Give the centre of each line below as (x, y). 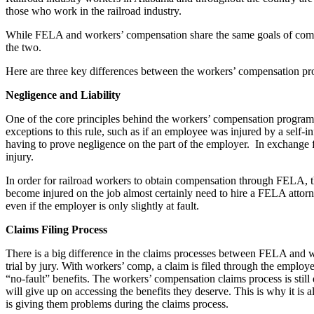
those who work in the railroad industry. (94, 11)
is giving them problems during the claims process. (117, 303)
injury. (20, 156)
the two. (23, 47)
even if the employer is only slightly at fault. (102, 205)
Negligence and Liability (63, 95)
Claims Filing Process (56, 229)
